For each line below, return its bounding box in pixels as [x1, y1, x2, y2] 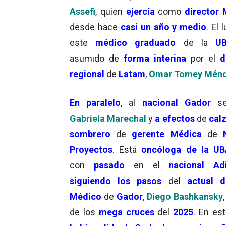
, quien [95, 6, 126, 17]
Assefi [70, 6, 95, 17]
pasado [93, 159, 125, 171]
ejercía [126, 6, 155, 17]
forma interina [124, 52, 186, 64]
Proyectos [70, 144, 112, 155]
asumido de [70, 52, 124, 64]
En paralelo [70, 97, 121, 108]
